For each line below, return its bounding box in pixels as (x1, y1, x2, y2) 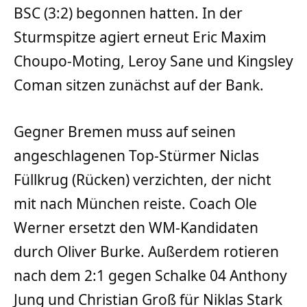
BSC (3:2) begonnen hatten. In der (14, 3, 243, 23)
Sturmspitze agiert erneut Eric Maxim (14, 27, 267, 47)
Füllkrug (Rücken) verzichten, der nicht (14, 169, 271, 189)
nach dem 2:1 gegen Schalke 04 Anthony (14, 265, 287, 285)
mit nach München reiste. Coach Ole (14, 193, 257, 213)
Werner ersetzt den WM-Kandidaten (14, 217, 258, 237)
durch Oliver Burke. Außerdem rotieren (14, 241, 279, 261)
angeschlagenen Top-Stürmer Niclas (14, 145, 259, 165)
